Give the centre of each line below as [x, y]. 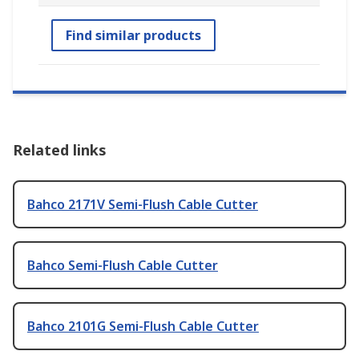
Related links [60, 150]
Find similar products [133, 36]
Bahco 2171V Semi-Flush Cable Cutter [143, 205]
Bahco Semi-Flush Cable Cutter [123, 266]
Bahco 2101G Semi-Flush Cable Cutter [143, 327]
